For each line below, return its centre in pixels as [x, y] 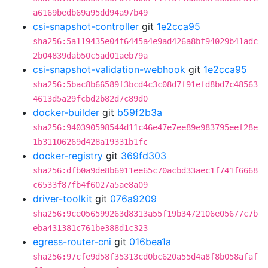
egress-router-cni [72, 242]
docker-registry [68, 156]
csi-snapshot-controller [86, 26]
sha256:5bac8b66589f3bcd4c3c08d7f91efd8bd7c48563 [145, 84]
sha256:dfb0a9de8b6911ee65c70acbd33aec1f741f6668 [145, 170]
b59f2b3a [140, 112]
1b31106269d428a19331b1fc [90, 142]
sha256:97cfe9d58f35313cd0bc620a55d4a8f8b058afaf [145, 257]
